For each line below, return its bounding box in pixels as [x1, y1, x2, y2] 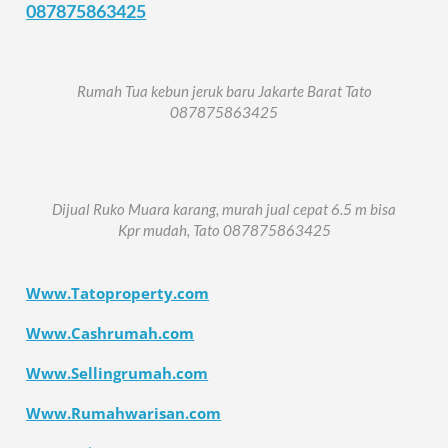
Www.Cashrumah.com [26, 323, 195, 344]
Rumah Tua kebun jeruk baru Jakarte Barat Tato [76, 81, 372, 100]
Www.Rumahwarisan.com [26, 403, 222, 424]
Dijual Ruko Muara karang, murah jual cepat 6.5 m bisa [52, 200, 396, 219]
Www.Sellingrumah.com [26, 363, 209, 384]
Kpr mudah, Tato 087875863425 [117, 221, 331, 240]
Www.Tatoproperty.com [26, 283, 210, 304]
